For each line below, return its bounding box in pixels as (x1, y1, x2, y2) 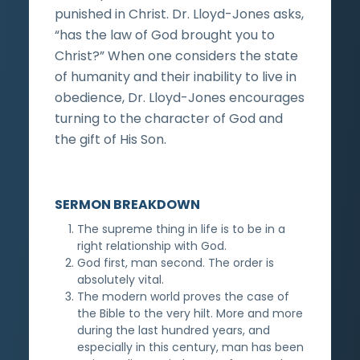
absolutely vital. (77, 271, 164, 288)
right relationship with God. (77, 237, 227, 254)
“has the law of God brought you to (55, 25, 275, 44)
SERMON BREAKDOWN (55, 194, 200, 214)
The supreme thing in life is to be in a (77, 220, 285, 237)
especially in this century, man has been (77, 338, 304, 355)
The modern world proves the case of (77, 288, 289, 305)
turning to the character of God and (55, 108, 283, 128)
